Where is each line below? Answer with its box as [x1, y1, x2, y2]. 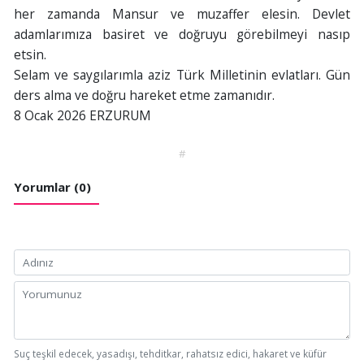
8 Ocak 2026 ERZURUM [13, 106, 151, 125]
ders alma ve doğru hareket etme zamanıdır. [13, 86, 275, 105]
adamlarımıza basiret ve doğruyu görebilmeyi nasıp [13, 25, 351, 44]
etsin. [13, 45, 46, 64]
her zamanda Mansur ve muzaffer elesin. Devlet [13, 5, 351, 24]
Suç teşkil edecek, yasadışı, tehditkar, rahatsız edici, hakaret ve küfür [13, 346, 327, 360]
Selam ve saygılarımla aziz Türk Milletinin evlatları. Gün [13, 66, 351, 84]
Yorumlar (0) [13, 179, 91, 196]
